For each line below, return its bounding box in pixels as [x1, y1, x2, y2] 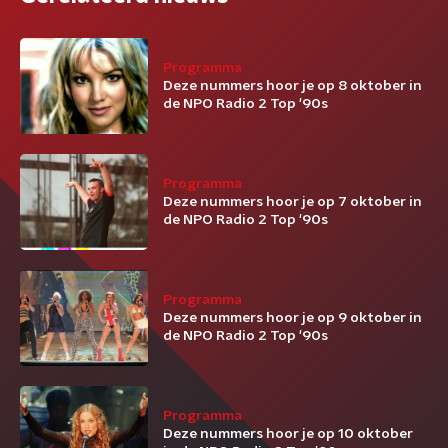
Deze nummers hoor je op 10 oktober [163, 427, 413, 441]
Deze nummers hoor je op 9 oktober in [163, 311, 422, 325]
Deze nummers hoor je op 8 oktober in [163, 79, 422, 93]
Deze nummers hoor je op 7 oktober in [163, 195, 422, 209]
